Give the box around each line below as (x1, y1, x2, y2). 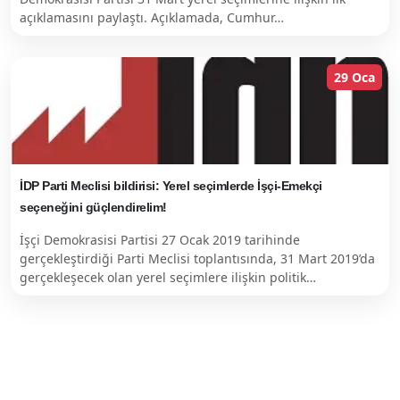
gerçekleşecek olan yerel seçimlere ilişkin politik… (20, 269, 316, 286)
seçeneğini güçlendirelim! (20, 200, 167, 214)
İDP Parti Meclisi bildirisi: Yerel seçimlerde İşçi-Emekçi (20, 179, 322, 193)
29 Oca (334, 69, 375, 86)
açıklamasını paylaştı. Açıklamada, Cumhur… (20, 9, 284, 26)
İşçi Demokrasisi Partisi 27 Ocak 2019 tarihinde (20, 231, 300, 248)
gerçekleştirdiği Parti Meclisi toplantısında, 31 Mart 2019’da (20, 250, 375, 267)
